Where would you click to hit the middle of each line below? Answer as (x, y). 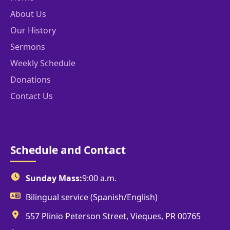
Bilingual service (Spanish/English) (92, 197)
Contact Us (32, 96)
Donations (31, 80)
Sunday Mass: (54, 178)
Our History (33, 31)
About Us (28, 14)
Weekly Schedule (43, 63)
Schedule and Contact (68, 150)
